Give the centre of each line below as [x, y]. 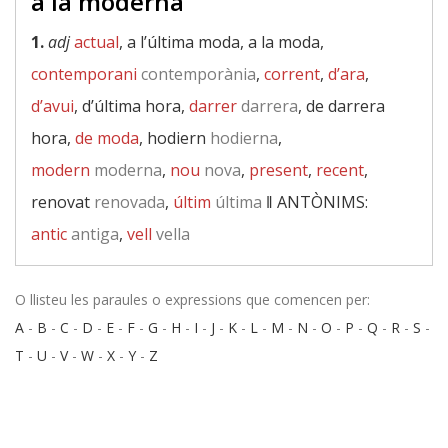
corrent [292, 74]
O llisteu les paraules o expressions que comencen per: [192, 299]
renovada [127, 202]
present [278, 170]
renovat [60, 202]
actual [96, 42]
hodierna [242, 138]
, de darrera [341, 106]
